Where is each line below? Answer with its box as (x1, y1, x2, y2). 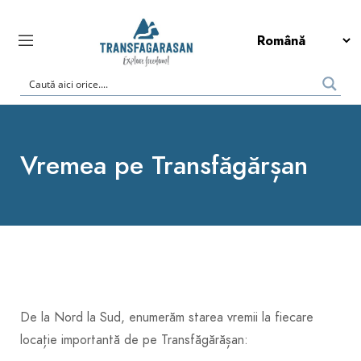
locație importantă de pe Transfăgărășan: (20, 330, 248, 349)
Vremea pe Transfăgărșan (20, 147, 308, 183)
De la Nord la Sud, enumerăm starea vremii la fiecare (20, 308, 313, 326)
